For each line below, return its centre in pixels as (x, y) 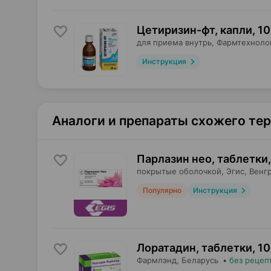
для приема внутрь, (175, 42)
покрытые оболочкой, (180, 171)
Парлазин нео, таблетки (202, 159)
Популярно (162, 190)
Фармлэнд (157, 260)
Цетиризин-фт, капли (194, 30)
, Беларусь (198, 260)
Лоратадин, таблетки (194, 248)
